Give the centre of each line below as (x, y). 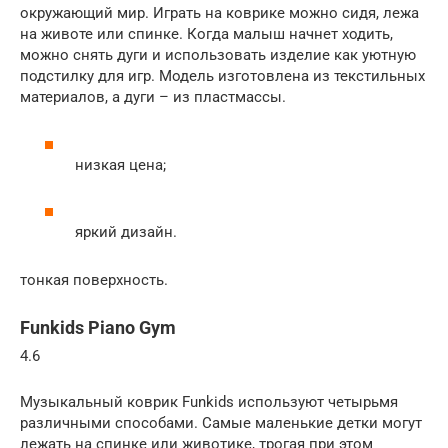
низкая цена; (120, 164)
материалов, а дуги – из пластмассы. (153, 97)
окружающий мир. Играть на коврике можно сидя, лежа (219, 13)
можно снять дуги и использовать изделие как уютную (218, 55)
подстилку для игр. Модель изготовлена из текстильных (222, 76)
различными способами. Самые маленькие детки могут (221, 422)
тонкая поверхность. (94, 279)
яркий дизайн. (126, 231)
